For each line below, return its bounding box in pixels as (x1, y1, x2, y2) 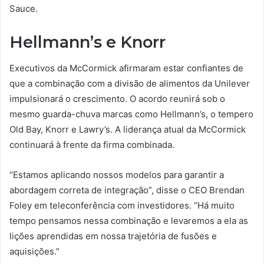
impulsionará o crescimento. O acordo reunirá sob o (9, 93, 225, 105)
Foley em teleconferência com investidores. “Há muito (9, 200, 235, 212)
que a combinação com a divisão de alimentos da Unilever (9, 78, 250, 90)
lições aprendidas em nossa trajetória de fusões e (9, 230, 217, 242)
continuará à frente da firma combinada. (9, 139, 174, 151)
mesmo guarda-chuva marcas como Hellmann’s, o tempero (9, 108, 253, 120)
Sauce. (9, 2, 38, 14)
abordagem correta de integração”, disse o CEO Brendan (9, 184, 245, 196)
